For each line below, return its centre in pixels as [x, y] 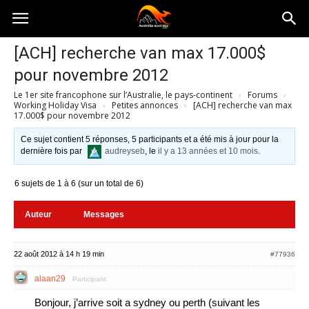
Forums [262, 95]
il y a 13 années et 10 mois [208, 151]
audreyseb [125, 151]
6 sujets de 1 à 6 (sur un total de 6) [79, 183]
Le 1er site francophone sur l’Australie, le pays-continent [123, 95]
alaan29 [50, 279]
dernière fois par [53, 151]
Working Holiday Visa [55, 105]
